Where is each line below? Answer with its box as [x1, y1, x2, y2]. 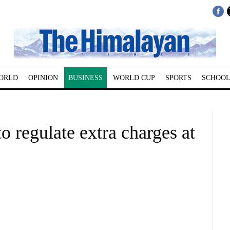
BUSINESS [68, 74, 103, 82]
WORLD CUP [112, 74, 155, 82]
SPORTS [165, 74, 191, 82]
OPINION [28, 74, 58, 82]
